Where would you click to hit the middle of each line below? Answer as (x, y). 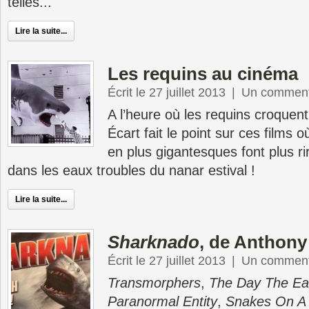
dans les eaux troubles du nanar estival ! (131, 170)
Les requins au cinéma (203, 74)
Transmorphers (154, 283)
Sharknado (153, 242)
